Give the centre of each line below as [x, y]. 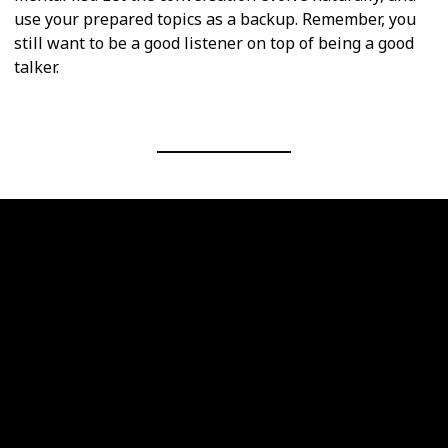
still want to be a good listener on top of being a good [214, 43]
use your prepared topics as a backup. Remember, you [215, 19]
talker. [36, 67]
